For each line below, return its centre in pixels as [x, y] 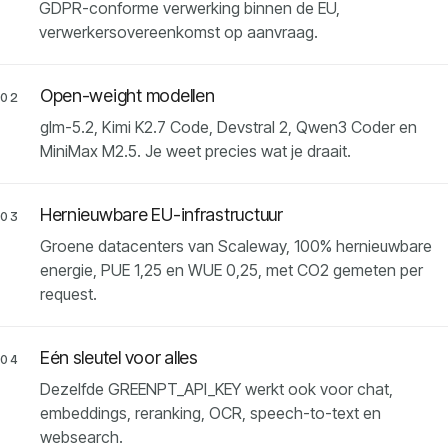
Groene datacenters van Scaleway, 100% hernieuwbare [235, 246]
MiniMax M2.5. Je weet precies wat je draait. [195, 151]
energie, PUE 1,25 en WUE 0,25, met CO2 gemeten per [231, 270]
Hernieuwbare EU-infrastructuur [161, 215]
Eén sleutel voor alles [118, 358]
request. [68, 294]
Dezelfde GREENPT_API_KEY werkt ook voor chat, [216, 389]
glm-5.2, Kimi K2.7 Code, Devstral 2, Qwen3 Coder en [228, 127]
